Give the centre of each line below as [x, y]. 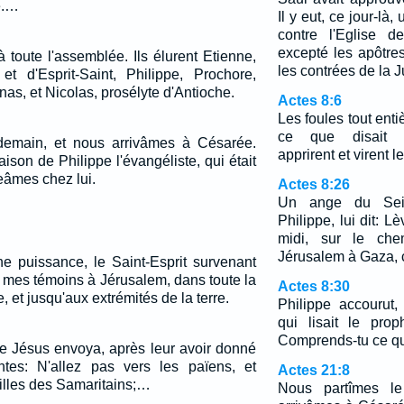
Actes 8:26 [313, 184]
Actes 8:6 [309, 101]
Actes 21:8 [313, 370]
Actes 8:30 [313, 286]
